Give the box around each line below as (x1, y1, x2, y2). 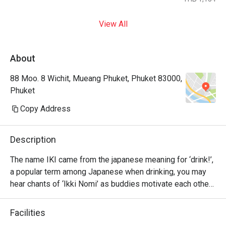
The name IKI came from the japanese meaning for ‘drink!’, (10, 155, 213, 164)
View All (98, 19, 128, 29)
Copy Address (20, 104, 71, 114)
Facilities (10, 207, 45, 218)
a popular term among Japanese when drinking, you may (10, 167, 206, 177)
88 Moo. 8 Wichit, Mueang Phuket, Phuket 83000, (10, 74, 182, 83)
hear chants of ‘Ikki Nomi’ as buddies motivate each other (10, 179, 211, 189)
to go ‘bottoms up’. (10, 191, 75, 201)
